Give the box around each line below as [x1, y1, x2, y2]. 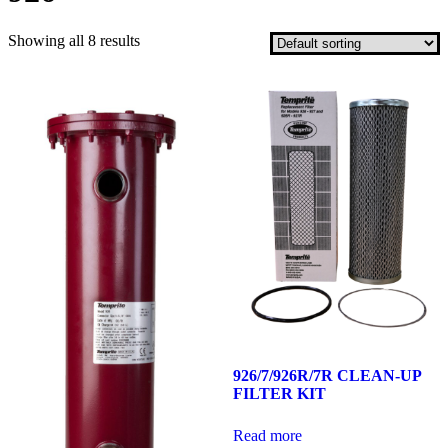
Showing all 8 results [8, 31, 140, 49]
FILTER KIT [232, 384, 326, 402]
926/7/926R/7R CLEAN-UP [232, 366, 421, 384]
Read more [232, 426, 302, 444]
